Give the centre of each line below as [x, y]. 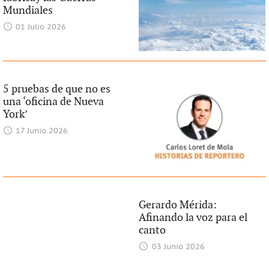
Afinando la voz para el [193, 217]
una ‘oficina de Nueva [53, 101]
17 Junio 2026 [42, 131]
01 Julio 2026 [41, 28]
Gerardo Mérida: [178, 205]
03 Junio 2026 [178, 247]
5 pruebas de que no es [56, 89]
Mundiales [28, 11]
